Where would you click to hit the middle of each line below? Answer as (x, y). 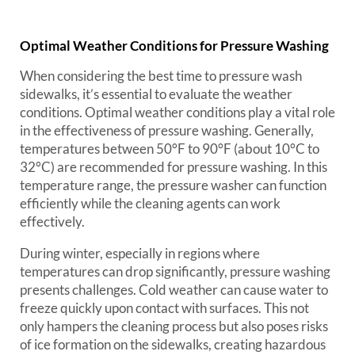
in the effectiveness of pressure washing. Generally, (167, 130)
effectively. (52, 221)
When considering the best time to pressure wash (161, 76)
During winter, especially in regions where (140, 253)
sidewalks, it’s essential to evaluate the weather (156, 94)
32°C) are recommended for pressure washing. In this (174, 167)
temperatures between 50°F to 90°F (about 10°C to (170, 149)
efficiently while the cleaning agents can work (150, 203)
